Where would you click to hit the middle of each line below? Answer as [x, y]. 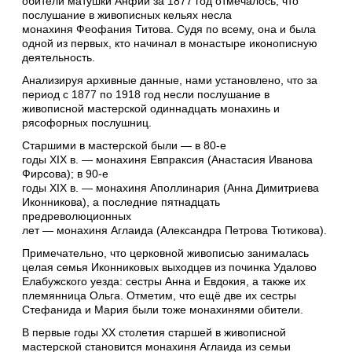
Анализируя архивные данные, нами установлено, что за [170, 80]
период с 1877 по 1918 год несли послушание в [146, 94]
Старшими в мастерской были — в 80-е [124, 146]
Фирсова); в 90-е [65, 174]
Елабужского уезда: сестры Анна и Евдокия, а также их [164, 282]
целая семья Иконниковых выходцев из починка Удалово [169, 268]
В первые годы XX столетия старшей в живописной [154, 333]
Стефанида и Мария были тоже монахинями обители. [163, 310]
